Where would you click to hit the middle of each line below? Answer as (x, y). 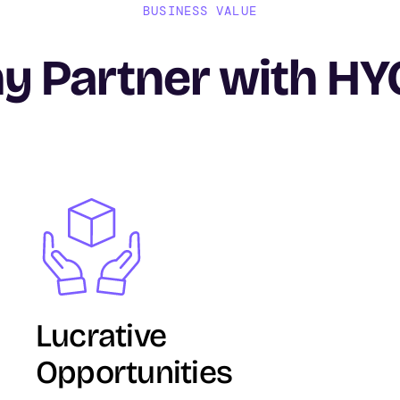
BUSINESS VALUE (200, 10)
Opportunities (134, 373)
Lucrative (101, 337)
